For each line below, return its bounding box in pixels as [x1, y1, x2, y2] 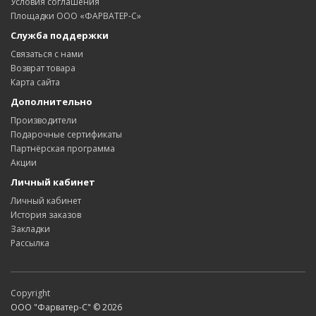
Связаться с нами [11, 48, 83, 60]
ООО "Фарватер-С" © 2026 [11, 301, 122, 313]
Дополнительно [11, 95, 92, 108]
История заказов [11, 209, 81, 221]
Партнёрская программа [11, 142, 115, 154]
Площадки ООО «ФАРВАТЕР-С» [11, 10, 141, 22]
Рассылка [11, 237, 49, 249]
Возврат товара [11, 62, 75, 74]
